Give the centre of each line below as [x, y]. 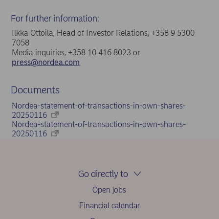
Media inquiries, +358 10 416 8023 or [76, 52]
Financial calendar [109, 206]
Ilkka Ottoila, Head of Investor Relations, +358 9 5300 [103, 33]
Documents [35, 90]
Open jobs [109, 190]
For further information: [55, 18]
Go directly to [103, 174]
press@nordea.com [46, 62]
